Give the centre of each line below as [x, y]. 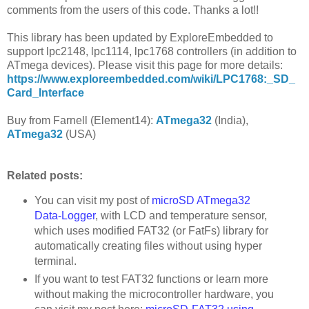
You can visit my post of [93, 201]
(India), [230, 120]
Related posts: [45, 175]
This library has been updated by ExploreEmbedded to [140, 37]
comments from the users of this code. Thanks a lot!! [133, 10]
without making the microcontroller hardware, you [154, 295]
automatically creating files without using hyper [148, 246]
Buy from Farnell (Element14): [81, 120]
